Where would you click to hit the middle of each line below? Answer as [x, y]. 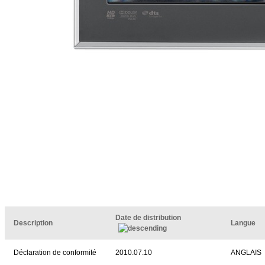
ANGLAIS [246, 253]
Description [33, 223]
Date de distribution [149, 218]
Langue [243, 223]
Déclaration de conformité [55, 253]
